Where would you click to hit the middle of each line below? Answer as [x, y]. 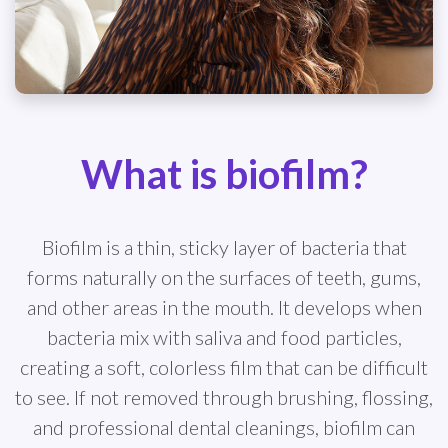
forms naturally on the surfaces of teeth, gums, [224, 277]
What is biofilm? [224, 174]
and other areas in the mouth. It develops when [224, 307]
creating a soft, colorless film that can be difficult [224, 367]
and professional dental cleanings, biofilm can [224, 427]
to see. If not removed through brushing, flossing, [224, 397]
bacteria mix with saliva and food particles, [224, 337]
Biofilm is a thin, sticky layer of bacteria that [224, 247]
